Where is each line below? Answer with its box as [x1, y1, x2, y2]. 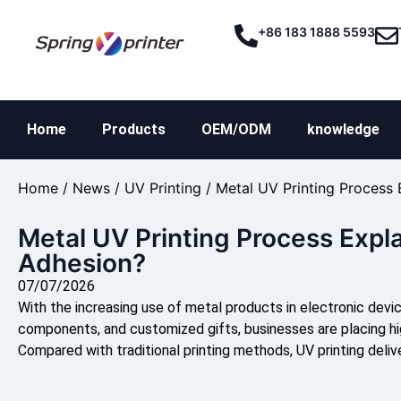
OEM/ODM [201, 121, 271, 138]
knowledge [307, 121, 380, 138]
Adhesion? [18, 248, 146, 278]
